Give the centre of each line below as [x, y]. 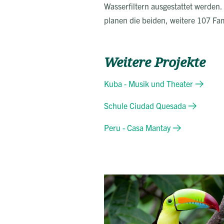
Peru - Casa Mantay [137, 127]
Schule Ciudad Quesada [145, 105]
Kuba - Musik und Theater [148, 83]
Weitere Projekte [155, 62]
